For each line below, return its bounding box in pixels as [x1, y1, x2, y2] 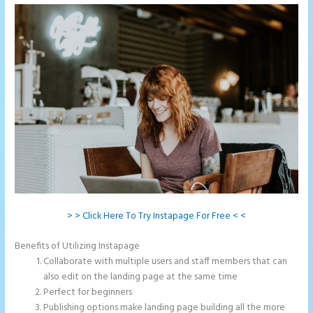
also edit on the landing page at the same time [43, 270, 238, 285]
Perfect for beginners [43, 285, 133, 300]
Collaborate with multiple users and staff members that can [43, 254, 288, 270]
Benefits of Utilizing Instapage [15, 239, 140, 254]
